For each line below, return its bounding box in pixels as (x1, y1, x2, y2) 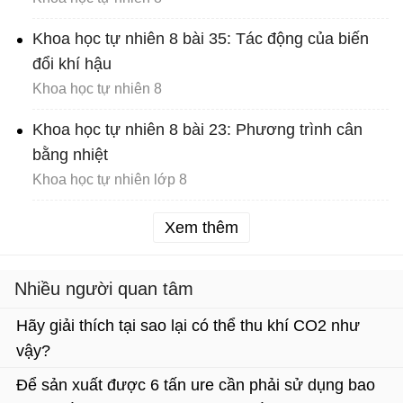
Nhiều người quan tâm (14, 279, 193, 299)
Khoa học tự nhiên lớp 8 (32, 172, 187, 187)
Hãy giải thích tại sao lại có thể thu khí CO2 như (16, 317, 360, 335)
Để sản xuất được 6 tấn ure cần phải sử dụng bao (16, 376, 375, 394)
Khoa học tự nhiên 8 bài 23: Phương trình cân (32, 121, 363, 139)
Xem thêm (165, 219, 238, 237)
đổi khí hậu (32, 55, 112, 73)
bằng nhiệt (32, 146, 108, 164)
